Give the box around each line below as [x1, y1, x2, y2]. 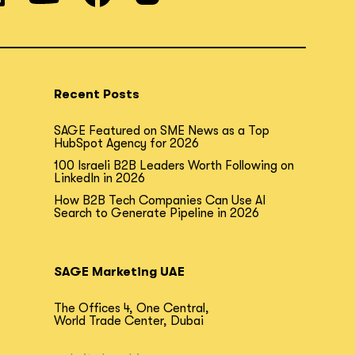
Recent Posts [54, 87, 139, 101]
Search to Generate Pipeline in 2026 [54, 206, 259, 220]
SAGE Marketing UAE [54, 265, 185, 279]
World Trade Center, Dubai [54, 314, 204, 328]
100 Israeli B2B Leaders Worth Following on [54, 158, 294, 173]
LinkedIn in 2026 [54, 171, 145, 185]
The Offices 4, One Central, [54, 301, 209, 315]
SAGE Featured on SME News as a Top [54, 124, 269, 138]
